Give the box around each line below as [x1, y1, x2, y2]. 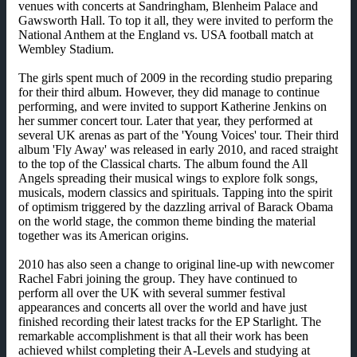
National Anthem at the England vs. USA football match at [18, 28, 313, 42]
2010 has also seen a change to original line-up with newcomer [18, 257, 334, 272]
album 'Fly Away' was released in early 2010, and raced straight [18, 143, 338, 157]
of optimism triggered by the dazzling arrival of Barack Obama [18, 200, 333, 214]
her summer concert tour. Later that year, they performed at [18, 114, 312, 128]
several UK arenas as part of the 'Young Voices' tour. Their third [18, 128, 339, 143]
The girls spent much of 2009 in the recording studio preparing [18, 71, 332, 85]
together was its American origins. [18, 229, 189, 243]
